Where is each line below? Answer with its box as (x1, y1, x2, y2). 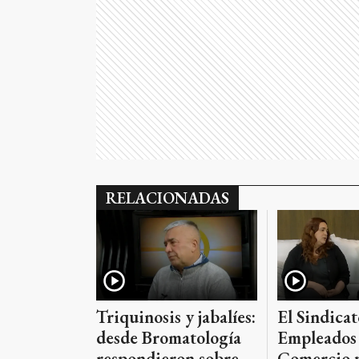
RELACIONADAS (106, 188, 229, 208)
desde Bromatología (96, 325, 241, 349)
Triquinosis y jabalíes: (96, 305, 256, 329)
